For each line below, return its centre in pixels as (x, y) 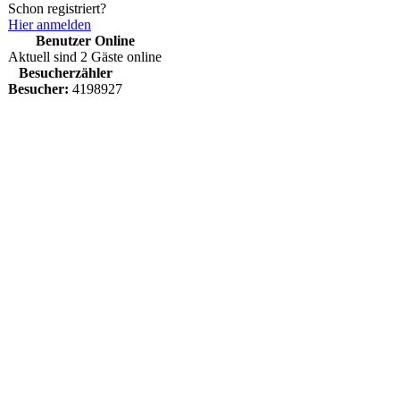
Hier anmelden (50, 25)
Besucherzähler (65, 73)
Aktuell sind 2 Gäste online (85, 57)
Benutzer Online (85, 41)
